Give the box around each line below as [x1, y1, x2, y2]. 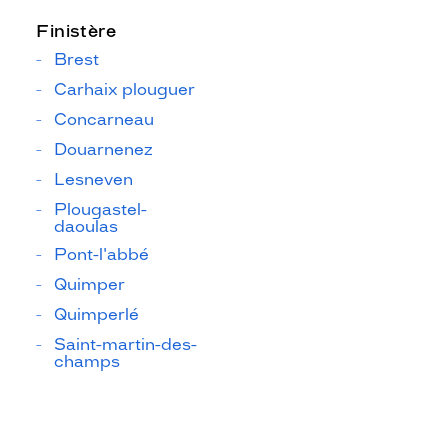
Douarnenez [54, 140, 153, 159]
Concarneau [54, 110, 154, 129]
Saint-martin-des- [54, 335, 197, 354]
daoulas [54, 217, 118, 236]
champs [54, 352, 120, 371]
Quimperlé [54, 305, 139, 324]
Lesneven [54, 170, 133, 189]
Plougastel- [54, 200, 147, 219]
